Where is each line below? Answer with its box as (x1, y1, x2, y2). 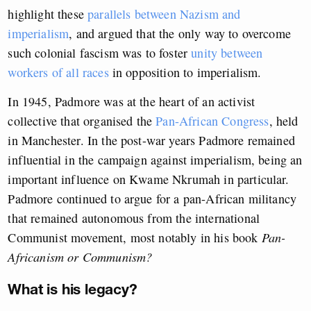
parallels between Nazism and (87, 6, 241, 23)
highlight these (8, 6, 88, 23)
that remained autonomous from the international (8, 210, 260, 227)
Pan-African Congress (155, 112, 269, 130)
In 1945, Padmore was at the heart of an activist (8, 93, 255, 110)
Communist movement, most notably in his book (8, 229, 262, 246)
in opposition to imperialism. (108, 64, 262, 81)
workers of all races (8, 64, 109, 81)
